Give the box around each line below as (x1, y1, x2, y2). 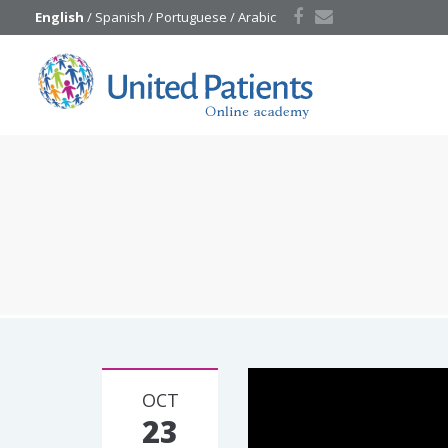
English (35, 8, 85, 26)
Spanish (95, 8, 146, 26)
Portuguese (156, 8, 228, 26)
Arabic (238, 8, 277, 26)
